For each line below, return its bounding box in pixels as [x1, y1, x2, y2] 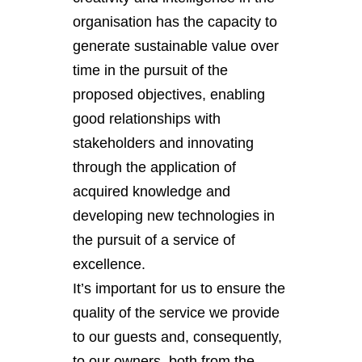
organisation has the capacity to [73, 13, 277, 30]
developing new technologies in [73, 207, 275, 224]
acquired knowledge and [73, 183, 230, 200]
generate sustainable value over [73, 37, 279, 54]
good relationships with [73, 110, 221, 127]
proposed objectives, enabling [73, 86, 265, 103]
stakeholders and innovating [73, 134, 254, 151]
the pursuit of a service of [73, 231, 235, 248]
